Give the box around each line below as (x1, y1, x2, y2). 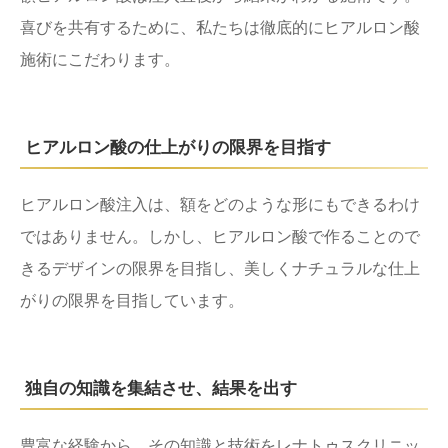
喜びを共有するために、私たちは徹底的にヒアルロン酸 (20, 18, 420, 36)
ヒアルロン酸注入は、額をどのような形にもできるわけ (20, 195, 420, 213)
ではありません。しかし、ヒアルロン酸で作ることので (20, 227, 420, 245)
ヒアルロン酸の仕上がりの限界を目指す (25, 137, 331, 157)
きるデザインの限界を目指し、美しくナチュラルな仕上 (20, 259, 420, 277)
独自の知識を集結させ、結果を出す (25, 378, 297, 398)
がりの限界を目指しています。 (20, 291, 244, 309)
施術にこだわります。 (20, 50, 180, 68)
